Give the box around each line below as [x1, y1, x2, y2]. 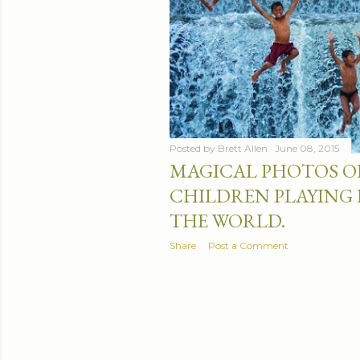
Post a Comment [208, 239, 288, 252]
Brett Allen [218, 141, 268, 154]
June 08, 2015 [275, 141, 339, 154]
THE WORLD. [170, 207, 285, 233]
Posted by [170, 141, 218, 154]
